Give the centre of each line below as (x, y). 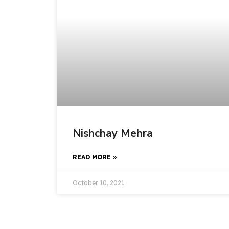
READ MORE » (95, 157)
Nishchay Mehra (113, 134)
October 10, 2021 (98, 183)
